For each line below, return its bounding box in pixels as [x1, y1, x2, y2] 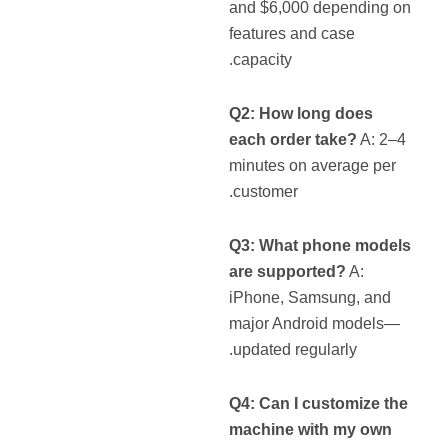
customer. [233, 182, 299, 200]
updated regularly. [233, 340, 358, 358]
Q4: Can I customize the [229, 394, 409, 412]
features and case [229, 24, 356, 42]
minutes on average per [229, 156, 397, 174]
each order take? [229, 130, 358, 148]
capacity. [233, 50, 293, 68]
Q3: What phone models [229, 236, 412, 254]
